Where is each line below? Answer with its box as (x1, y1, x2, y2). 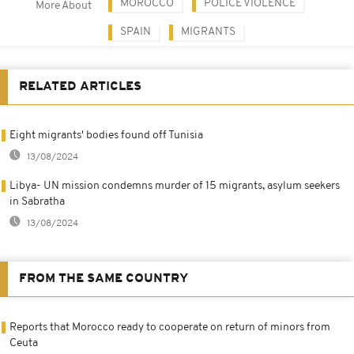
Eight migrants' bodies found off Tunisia (9, 129, 203, 141)
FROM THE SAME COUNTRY (19, 272, 188, 285)
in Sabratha (9, 195, 65, 208)
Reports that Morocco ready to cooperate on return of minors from (9, 321, 330, 333)
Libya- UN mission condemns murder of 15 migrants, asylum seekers (9, 179, 340, 192)
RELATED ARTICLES (19, 80, 141, 93)
